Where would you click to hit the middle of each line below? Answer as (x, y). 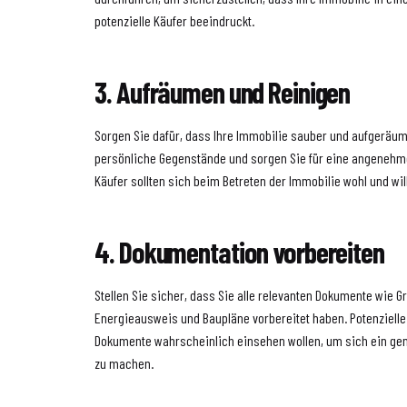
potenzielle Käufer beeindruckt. (175, 20)
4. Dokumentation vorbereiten (239, 251)
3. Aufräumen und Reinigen (223, 91)
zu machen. (124, 362)
